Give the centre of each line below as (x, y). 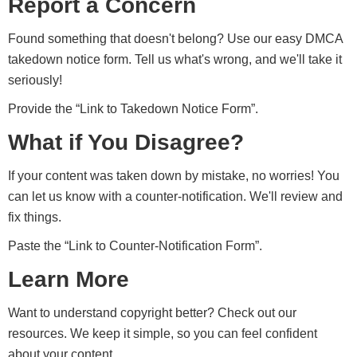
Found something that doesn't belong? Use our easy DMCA (175, 39)
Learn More (69, 279)
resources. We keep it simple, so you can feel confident (163, 333)
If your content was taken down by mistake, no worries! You (174, 176)
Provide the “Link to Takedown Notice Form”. (133, 109)
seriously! (35, 80)
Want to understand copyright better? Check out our (152, 313)
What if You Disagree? (126, 142)
